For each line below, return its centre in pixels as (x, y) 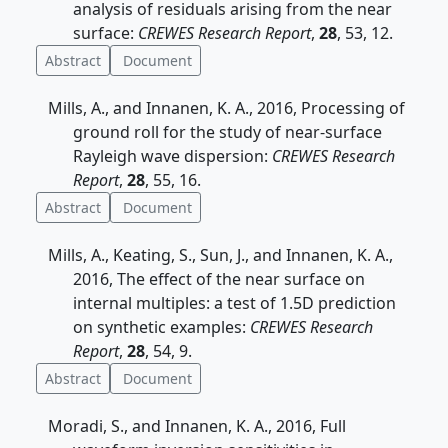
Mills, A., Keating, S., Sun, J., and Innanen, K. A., (220, 255)
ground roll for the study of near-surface (227, 132)
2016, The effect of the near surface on (219, 279)
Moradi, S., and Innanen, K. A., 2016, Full (197, 426)
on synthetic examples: (161, 327)
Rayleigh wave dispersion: (172, 156)
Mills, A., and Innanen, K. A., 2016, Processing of (226, 108)
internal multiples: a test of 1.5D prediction (234, 303)
